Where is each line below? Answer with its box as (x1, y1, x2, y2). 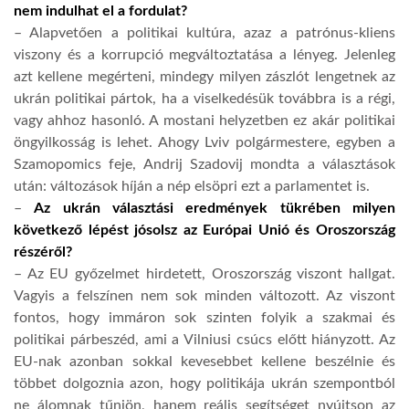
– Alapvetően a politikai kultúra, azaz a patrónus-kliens (14, 25, 395, 40)
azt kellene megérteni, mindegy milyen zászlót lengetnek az (14, 68, 395, 84)
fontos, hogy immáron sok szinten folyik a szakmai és (14, 309, 395, 325)
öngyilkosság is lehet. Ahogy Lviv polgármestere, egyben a (14, 134, 395, 150)
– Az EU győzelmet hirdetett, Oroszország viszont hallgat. (14, 266, 395, 281)
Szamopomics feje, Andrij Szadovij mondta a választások (14, 156, 395, 172)
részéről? (14, 244, 72, 259)
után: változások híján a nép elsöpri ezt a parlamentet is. (14, 178, 370, 194)
